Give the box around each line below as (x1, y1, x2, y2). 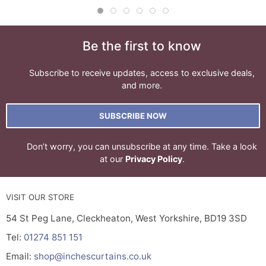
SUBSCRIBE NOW (99, 111, 167, 121)
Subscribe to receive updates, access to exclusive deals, (29, 68, 255, 78)
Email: (6, 251, 34, 262)
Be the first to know (83, 38, 201, 54)
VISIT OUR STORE (6, 192, 74, 202)
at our (99, 154, 125, 164)
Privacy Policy (125, 154, 182, 164)
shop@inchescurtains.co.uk (34, 251, 151, 262)
